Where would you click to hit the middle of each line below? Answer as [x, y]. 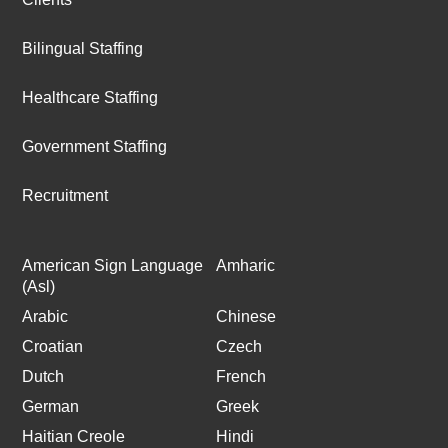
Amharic [245, 265]
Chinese [245, 316]
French [240, 376]
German [51, 406]
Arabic [45, 316]
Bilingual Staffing [83, 48]
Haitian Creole [74, 436]
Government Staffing [95, 146]
